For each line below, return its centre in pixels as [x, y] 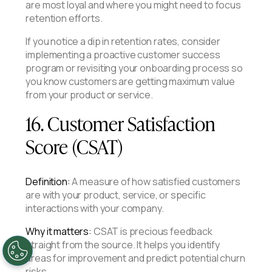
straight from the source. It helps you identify [123, 245]
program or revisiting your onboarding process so [134, 68]
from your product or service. [89, 95]
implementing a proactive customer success [123, 55]
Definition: [48, 182]
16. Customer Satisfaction [121, 123]
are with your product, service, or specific [116, 195]
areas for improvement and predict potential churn [135, 258]
